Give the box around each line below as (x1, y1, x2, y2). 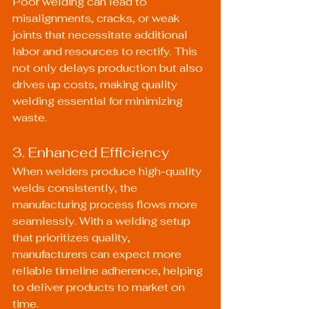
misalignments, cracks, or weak (12, 11, 183, 26)
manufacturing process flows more (12, 197, 200, 212)
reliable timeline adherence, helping (12, 263, 206, 278)
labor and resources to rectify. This (12, 44, 200, 59)
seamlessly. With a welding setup (12, 214, 193, 228)
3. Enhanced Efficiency (12, 143, 169, 161)
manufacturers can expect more (12, 247, 184, 261)
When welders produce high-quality (12, 164, 204, 179)
